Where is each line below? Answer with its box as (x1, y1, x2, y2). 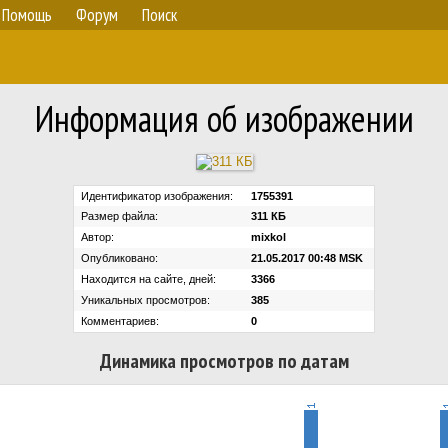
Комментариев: (81, 314, 159, 327)
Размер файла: (81, 209, 158, 222)
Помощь (2, 4, 52, 26)
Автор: (81, 230, 114, 243)
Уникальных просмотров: (81, 293, 210, 306)
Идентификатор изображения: (81, 189, 233, 202)
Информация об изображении (34, 95, 414, 142)
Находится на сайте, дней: (81, 272, 216, 285)
